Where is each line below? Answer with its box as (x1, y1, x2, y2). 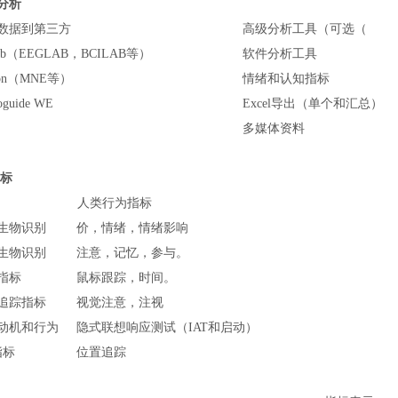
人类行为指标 (76, 195, 152, 210)
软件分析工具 (242, 46, 317, 60)
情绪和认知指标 (242, 71, 330, 85)
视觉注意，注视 (76, 295, 163, 309)
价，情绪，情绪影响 (76, 220, 188, 235)
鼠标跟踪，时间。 (76, 270, 176, 284)
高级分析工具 (242, 21, 317, 36)
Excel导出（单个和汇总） (242, 96, 383, 110)
